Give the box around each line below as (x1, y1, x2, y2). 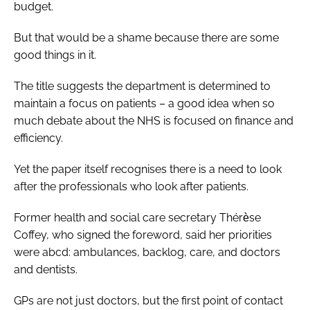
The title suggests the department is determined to (14, 79, 271, 93)
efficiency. (14, 131, 63, 145)
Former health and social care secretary (14, 210, 219, 224)
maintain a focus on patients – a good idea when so (14, 96, 275, 110)
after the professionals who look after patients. (14, 179, 248, 193)
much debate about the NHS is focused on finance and (14, 113, 293, 127)
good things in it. (14, 48, 96, 62)
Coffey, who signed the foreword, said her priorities (14, 228, 272, 241)
